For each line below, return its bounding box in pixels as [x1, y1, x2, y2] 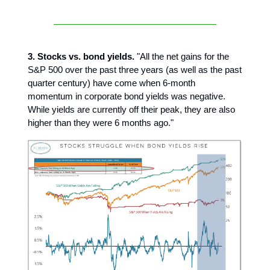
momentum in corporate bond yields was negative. [28, 90, 225, 101]
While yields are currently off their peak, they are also [28, 104, 235, 115]
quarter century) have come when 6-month [28, 77, 195, 88]
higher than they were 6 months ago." [28, 117, 174, 128]
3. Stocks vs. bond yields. [28, 51, 134, 61]
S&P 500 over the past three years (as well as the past [28, 64, 242, 75]
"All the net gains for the [134, 51, 229, 61]
